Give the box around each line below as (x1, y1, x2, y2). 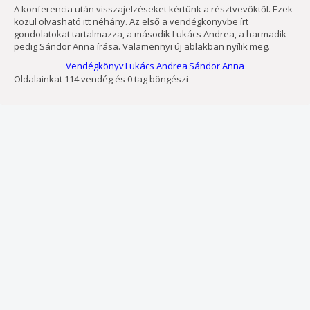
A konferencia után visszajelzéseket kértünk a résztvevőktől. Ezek (14, 3, 293, 15)
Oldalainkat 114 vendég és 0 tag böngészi (14, 73, 188, 85)
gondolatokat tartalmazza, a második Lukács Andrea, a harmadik (14, 28, 286, 40)
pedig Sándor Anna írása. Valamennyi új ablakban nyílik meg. (14, 40, 270, 53)
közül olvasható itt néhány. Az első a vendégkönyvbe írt (14, 15, 248, 28)
